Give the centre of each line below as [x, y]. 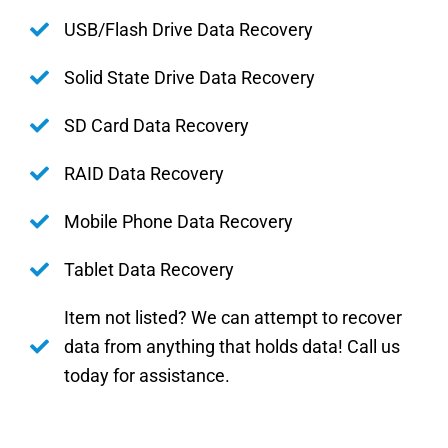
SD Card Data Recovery [156, 125]
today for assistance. [146, 375]
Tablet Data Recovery [148, 269]
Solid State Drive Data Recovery [189, 77]
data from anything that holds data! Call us [231, 346]
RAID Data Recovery [143, 173]
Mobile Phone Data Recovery [178, 221]
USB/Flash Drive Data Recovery [188, 29]
